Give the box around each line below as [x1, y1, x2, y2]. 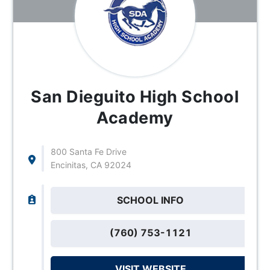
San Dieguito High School [31, 86, 239, 107]
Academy [96, 107, 174, 128]
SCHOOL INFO [117, 193, 184, 206]
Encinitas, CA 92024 [50, 159, 131, 170]
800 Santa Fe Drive [50, 146, 127, 157]
